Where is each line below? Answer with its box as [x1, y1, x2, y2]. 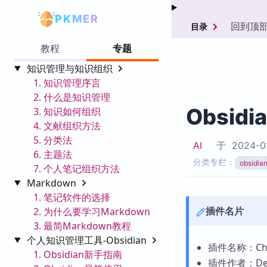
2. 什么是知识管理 [33, 90, 110, 104]
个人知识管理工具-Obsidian [26, 233, 149, 247]
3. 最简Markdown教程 [33, 219, 131, 232]
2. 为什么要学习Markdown [33, 204, 150, 218]
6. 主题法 [33, 147, 72, 161]
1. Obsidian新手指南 [33, 247, 122, 261]
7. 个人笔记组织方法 [33, 162, 120, 175]
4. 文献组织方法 [33, 119, 101, 132]
